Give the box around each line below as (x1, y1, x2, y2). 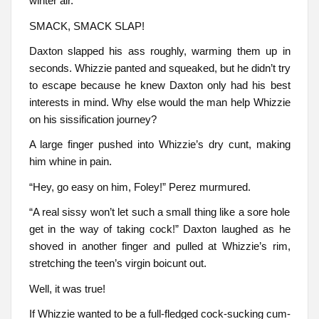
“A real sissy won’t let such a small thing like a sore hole (28, 206, 291, 219)
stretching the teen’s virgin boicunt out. (28, 257, 206, 270)
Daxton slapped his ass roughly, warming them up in (28, 44, 291, 57)
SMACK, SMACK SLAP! (28, 19, 145, 32)
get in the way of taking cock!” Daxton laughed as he (28, 223, 291, 236)
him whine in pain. (28, 155, 112, 168)
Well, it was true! (28, 282, 105, 295)
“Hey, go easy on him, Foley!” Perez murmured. (28, 180, 251, 193)
